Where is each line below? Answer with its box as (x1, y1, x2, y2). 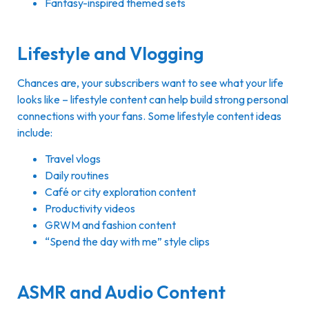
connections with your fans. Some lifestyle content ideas (17, 109, 281, 123)
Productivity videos (45, 201, 135, 216)
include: (17, 126, 54, 140)
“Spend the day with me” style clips (45, 235, 210, 249)
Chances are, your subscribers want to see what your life (17, 76, 283, 90)
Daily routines (45, 168, 109, 183)
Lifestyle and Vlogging (17, 42, 203, 66)
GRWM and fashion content (45, 218, 176, 232)
